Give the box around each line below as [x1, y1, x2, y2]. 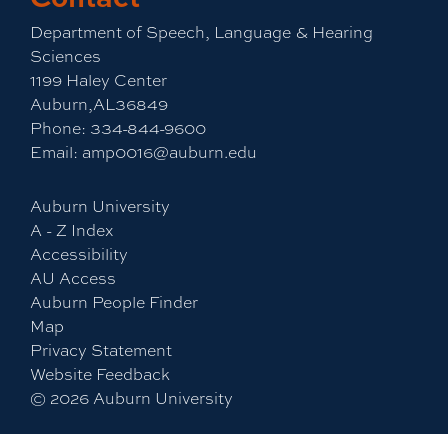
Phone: [30, 116, 86, 139]
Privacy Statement [30, 338, 172, 361]
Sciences [30, 44, 101, 67]
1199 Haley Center [30, 68, 167, 91]
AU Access [30, 266, 116, 289]
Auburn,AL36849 [30, 92, 168, 115]
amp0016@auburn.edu [78, 140, 257, 163]
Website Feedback [30, 362, 170, 385]
